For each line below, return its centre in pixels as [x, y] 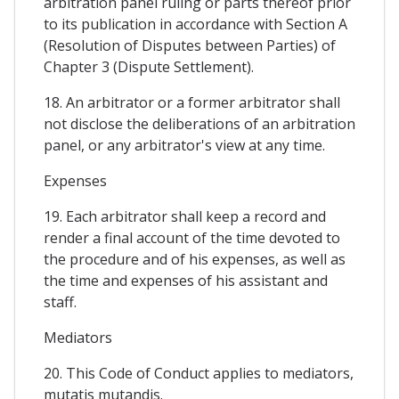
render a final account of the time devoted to [192, 238]
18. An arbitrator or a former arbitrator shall [192, 103]
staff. [60, 302]
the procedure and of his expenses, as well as [195, 260]
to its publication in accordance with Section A [195, 24]
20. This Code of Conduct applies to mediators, [199, 374]
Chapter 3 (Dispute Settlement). [149, 67]
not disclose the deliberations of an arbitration [199, 124]
